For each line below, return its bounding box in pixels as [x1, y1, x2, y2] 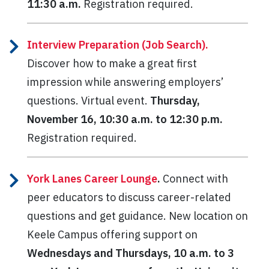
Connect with [160, 171, 228, 186]
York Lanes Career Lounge [27, 171, 157, 186]
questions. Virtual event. [27, 93, 148, 107]
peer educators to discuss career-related [27, 190, 231, 204]
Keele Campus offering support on [27, 227, 198, 241]
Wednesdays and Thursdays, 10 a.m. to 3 [27, 246, 234, 260]
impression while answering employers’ [27, 74, 223, 89]
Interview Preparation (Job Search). [27, 37, 208, 52]
